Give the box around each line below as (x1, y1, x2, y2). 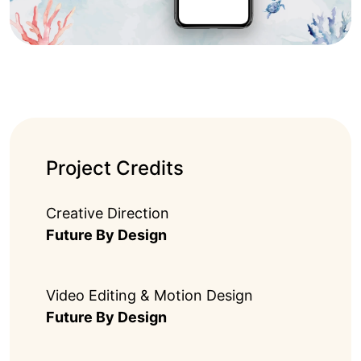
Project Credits (46, 156, 184, 180)
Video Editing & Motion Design (46, 286, 253, 304)
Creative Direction (46, 204, 169, 222)
